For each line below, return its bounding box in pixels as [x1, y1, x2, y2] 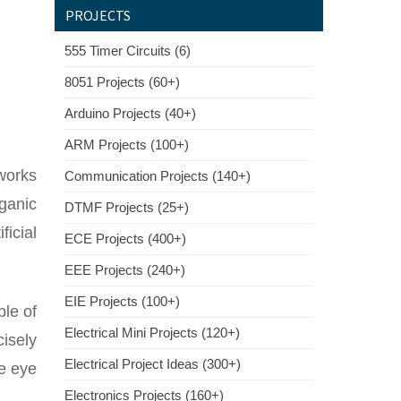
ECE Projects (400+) [64, 231, 186, 246]
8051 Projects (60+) [64, 74, 180, 90]
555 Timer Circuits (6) [64, 43, 191, 58]
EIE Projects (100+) [64, 294, 180, 309]
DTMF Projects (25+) [64, 200, 189, 215]
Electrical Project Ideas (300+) [64, 356, 241, 371]
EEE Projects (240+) [64, 262, 185, 277]
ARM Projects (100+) [64, 137, 189, 152]
